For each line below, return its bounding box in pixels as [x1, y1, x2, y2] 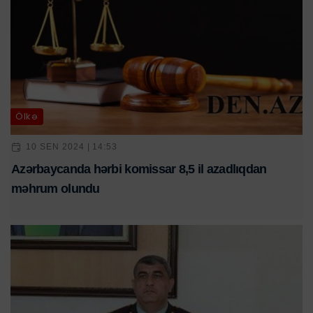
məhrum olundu [11, 181, 100, 196]
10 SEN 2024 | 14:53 [26, 142, 118, 152]
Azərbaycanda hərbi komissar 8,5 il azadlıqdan [11, 161, 267, 176]
